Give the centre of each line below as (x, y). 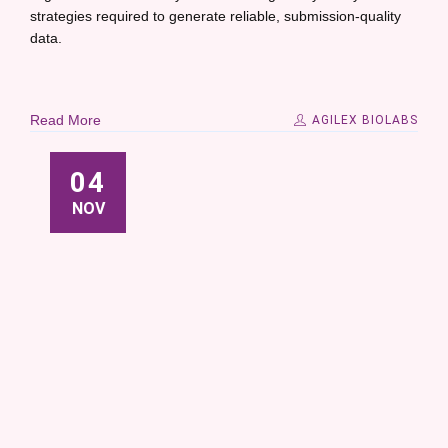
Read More (65, 120)
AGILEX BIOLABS (363, 120)
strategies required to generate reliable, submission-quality (215, 16)
